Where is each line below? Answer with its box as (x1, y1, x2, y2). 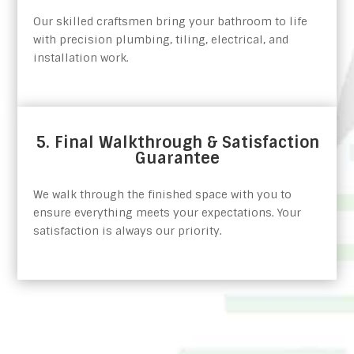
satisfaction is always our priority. (33, 224, 223, 239)
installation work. (33, 51, 130, 66)
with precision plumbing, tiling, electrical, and (33, 32, 289, 47)
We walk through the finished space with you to (33, 187, 292, 202)
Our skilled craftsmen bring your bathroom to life (33, 14, 308, 29)
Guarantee (134, 148, 220, 169)
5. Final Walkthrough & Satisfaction (35, 132, 319, 153)
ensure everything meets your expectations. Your (33, 205, 302, 220)
